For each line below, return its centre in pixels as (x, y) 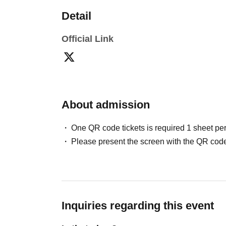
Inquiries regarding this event (138, 206)
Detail (76, 16)
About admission (106, 105)
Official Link (88, 39)
